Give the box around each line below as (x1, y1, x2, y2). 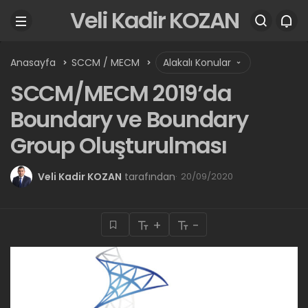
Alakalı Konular (163, 56, 234, 69)
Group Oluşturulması (10, 130, 227, 161)
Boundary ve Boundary (10, 104, 248, 135)
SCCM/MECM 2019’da (10, 78, 232, 109)
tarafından (124, 170, 175, 184)
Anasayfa (10, 56, 56, 69)
